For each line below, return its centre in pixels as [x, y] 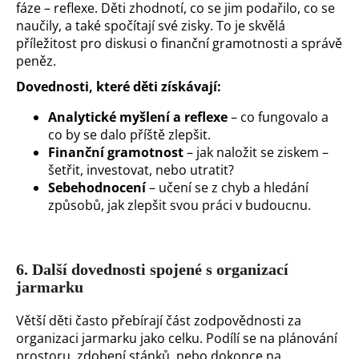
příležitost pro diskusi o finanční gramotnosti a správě [179, 43]
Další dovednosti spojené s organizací [160, 269]
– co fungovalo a [278, 117]
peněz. [36, 61]
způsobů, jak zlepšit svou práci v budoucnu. [179, 205]
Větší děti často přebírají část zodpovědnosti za [159, 320]
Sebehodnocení [97, 187]
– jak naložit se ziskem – [256, 152]
